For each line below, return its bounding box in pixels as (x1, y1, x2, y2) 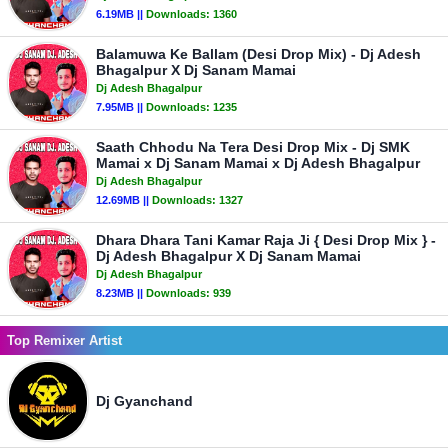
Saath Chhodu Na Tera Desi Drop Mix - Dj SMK (96, 139, 410, 155)
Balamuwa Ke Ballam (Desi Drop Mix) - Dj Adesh (96, 46, 421, 62)
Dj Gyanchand (96, 393, 193, 409)
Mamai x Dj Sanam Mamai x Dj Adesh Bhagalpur (96, 155, 420, 171)
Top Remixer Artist (7, 333, 122, 348)
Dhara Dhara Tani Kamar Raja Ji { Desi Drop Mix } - (96, 232, 436, 248)
